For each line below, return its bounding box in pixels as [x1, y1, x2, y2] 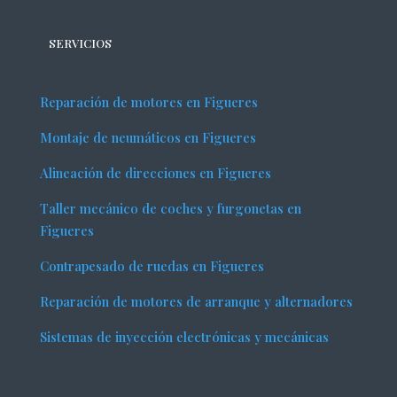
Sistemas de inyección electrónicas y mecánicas [39, 328, 329, 346]
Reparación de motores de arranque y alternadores [39, 292, 353, 311]
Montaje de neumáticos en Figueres [39, 128, 256, 147]
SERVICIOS [48, 35, 112, 51]
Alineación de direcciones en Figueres [39, 164, 271, 183]
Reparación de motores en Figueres [39, 93, 258, 112]
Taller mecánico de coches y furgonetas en [39, 199, 301, 218]
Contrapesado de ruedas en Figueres [39, 257, 264, 276]
